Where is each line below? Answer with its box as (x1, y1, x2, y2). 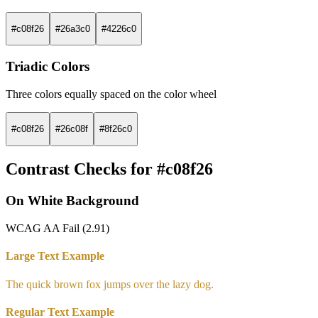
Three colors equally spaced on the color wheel (6, 87, 216, 100)
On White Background (6, 193, 139, 209)
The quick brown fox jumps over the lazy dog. (6, 278, 214, 290)
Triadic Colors (6, 59, 89, 75)
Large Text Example (6, 250, 104, 263)
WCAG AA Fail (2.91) (6, 222, 109, 235)
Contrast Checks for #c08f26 (6, 160, 213, 179)
